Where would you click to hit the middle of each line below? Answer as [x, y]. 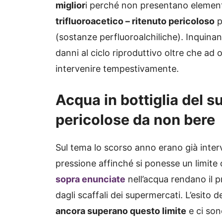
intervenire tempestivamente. [117, 69]
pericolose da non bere [135, 120]
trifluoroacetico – [94, 21]
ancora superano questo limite [121, 211]
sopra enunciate [90, 179]
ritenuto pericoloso [173, 21]
